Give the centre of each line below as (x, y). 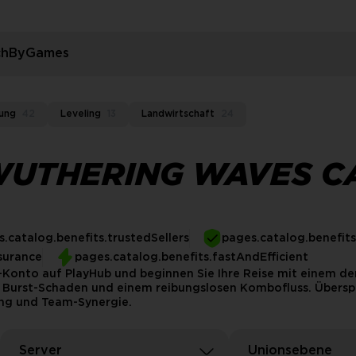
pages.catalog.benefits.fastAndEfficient (192, 257)
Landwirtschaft (178, 114)
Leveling (81, 114)
